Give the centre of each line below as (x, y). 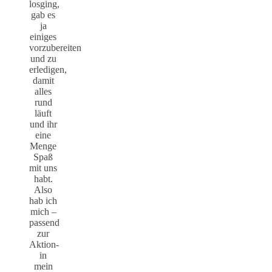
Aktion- (44, 245)
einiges (43, 37)
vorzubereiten (55, 48)
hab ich (43, 201)
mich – (43, 212)
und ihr (43, 124)
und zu (43, 59)
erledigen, (48, 70)
